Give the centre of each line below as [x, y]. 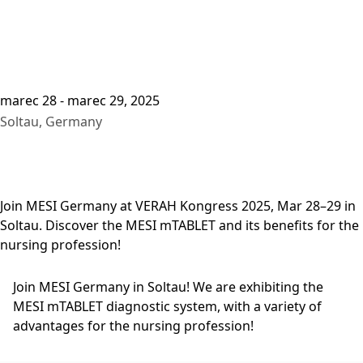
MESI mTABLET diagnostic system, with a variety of [167, 306]
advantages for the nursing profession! [133, 326]
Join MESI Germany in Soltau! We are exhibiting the [168, 287]
